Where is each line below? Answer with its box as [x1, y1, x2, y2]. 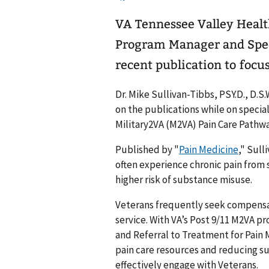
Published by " [115, 142, 179, 156]
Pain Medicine [179, 142, 238, 156]
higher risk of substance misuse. [115, 172, 252, 186]
